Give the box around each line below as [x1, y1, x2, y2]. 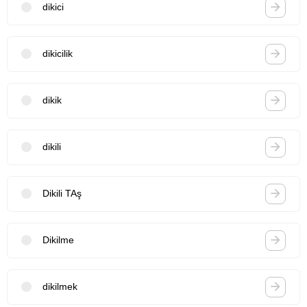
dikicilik [42, 48, 73, 60]
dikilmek [42, 281, 77, 293]
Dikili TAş [42, 188, 82, 199]
